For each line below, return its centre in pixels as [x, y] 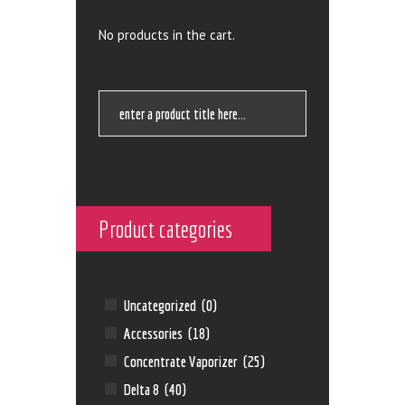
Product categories [165, 228]
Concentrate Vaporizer [183, 361]
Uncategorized [162, 305]
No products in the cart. [167, 35]
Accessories [155, 333]
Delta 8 [143, 389]
